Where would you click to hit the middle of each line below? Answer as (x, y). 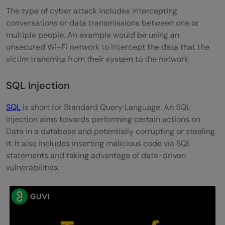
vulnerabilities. (33, 167)
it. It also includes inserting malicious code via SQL (98, 143)
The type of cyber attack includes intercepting (92, 11)
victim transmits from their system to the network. (98, 59)
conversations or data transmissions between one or (102, 23)
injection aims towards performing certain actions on (103, 119)
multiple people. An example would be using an (93, 35)
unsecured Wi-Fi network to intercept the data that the (108, 47)
